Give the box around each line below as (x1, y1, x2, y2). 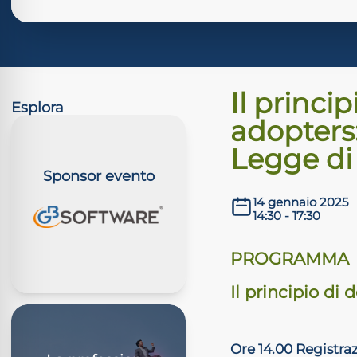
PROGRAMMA (230, 248, 350, 269)
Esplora (11, 97, 64, 116)
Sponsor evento (42, 166, 155, 185)
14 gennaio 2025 (253, 194, 349, 210)
